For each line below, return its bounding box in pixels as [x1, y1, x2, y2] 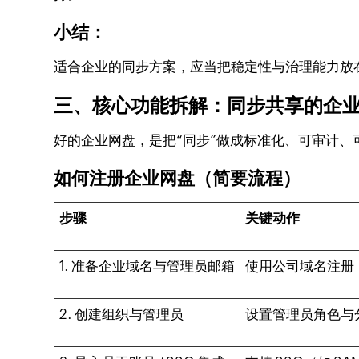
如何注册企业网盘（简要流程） [54, 168, 301, 188]
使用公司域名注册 [245, 258, 355, 274]
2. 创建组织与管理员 [59, 306, 184, 322]
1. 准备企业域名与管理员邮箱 [59, 258, 236, 274]
